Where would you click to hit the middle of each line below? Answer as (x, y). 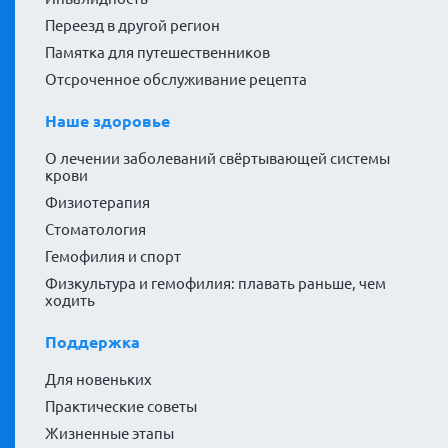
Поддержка (92, 342)
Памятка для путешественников (157, 53)
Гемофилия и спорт (113, 257)
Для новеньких (98, 380)
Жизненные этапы (109, 434)
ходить (70, 301)
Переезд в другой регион (132, 26)
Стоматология (95, 230)
